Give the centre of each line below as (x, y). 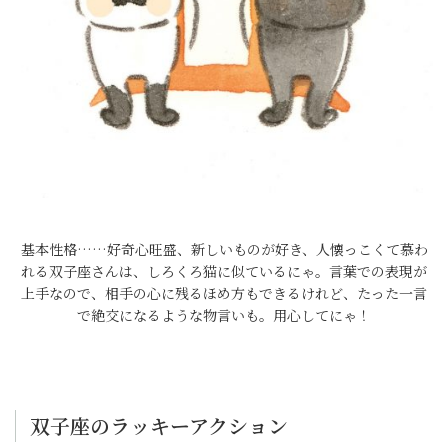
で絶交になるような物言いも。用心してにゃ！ (224, 315)
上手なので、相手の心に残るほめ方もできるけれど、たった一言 (224, 293)
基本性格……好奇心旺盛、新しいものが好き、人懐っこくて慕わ (224, 249)
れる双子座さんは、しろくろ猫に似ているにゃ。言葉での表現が (224, 271)
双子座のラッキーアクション (159, 425)
